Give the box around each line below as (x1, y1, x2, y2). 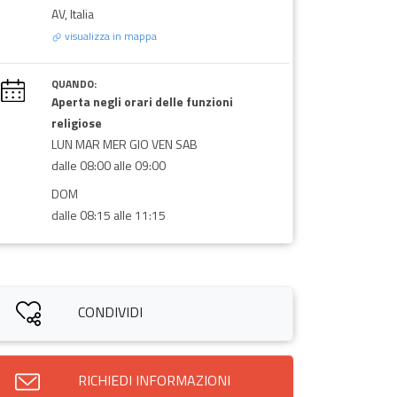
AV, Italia (51, 4, 94, 23)
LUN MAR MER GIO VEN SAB (51, 134, 198, 153)
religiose (51, 113, 102, 132)
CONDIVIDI (78, 300, 144, 323)
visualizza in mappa (61, 27, 157, 44)
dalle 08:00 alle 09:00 (51, 155, 166, 175)
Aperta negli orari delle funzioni (51, 91, 233, 111)
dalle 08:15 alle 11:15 (51, 205, 166, 224)
